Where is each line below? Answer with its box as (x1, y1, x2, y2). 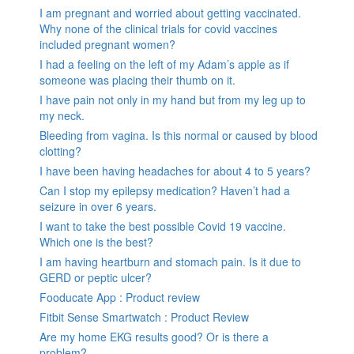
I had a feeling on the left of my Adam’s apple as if (40, 56, 289, 73)
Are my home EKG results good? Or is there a (40, 329, 269, 345)
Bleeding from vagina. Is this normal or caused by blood (40, 127, 318, 144)
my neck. (40, 107, 85, 124)
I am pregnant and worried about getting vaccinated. (40, 5, 301, 21)
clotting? (40, 143, 81, 160)
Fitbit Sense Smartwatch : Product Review (40, 309, 249, 326)
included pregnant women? (40, 36, 175, 53)
